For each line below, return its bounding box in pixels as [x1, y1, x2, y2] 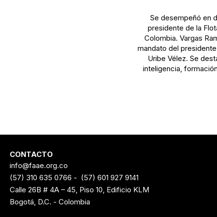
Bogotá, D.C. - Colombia [9, 197, 90, 206]
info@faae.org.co [9, 161, 68, 170]
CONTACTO [9, 150, 53, 159]
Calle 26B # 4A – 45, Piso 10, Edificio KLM [9, 185, 149, 194]
